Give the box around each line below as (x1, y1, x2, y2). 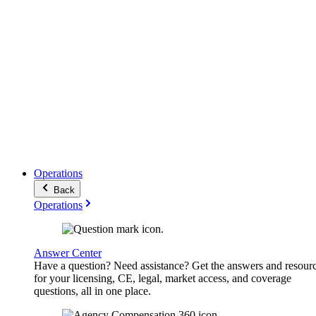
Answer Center (34, 247, 102, 259)
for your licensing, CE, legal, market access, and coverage (34, 272, 291, 284)
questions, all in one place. (34, 285, 151, 297)
